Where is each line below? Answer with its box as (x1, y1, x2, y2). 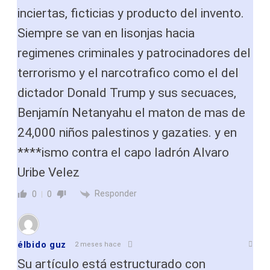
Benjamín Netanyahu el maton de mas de (17, 105, 245, 121)
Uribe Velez (17, 165, 80, 180)
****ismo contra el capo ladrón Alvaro (17, 145, 229, 160)
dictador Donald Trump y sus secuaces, (17, 86, 236, 101)
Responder (95, 189, 137, 199)
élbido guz (17, 239, 66, 250)
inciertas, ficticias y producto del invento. (17, 6, 244, 21)
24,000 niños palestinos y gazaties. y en (17, 125, 237, 140)
